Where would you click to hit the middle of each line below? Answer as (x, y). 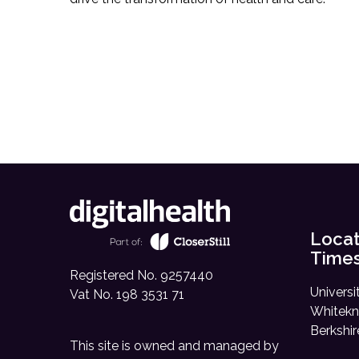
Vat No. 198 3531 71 (127, 294)
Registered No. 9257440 (141, 275)
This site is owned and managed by (174, 345)
